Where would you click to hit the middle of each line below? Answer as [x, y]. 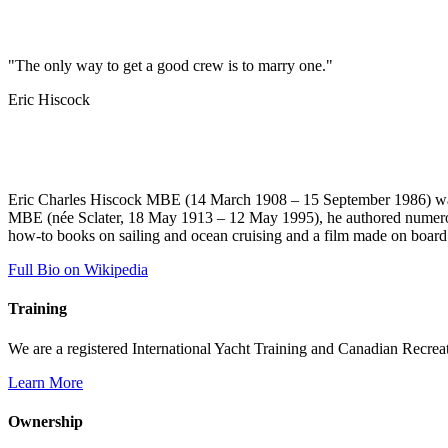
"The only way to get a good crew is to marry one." [170, 66]
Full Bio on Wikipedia [78, 270]
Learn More [45, 382]
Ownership [45, 421]
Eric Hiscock [49, 100]
